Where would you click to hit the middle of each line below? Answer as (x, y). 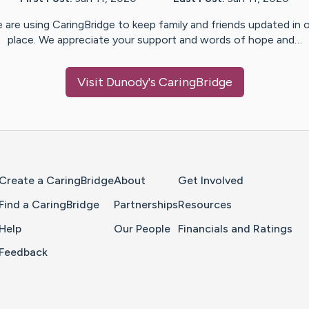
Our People (142, 228)
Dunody (127, 82)
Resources (205, 204)
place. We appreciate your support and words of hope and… (154, 40)
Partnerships (146, 204)
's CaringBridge (190, 82)
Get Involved (211, 181)
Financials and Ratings (235, 228)
